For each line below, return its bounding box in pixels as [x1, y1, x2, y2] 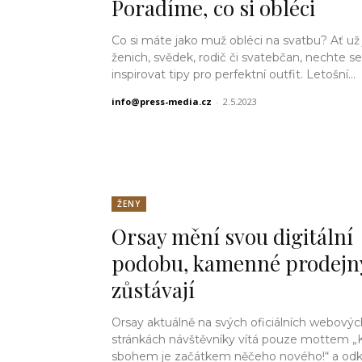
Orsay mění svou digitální [112, 222, 353, 251]
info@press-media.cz [112, 95, 212, 108]
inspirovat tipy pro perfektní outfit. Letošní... [112, 67, 356, 82]
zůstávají [112, 276, 195, 305]
